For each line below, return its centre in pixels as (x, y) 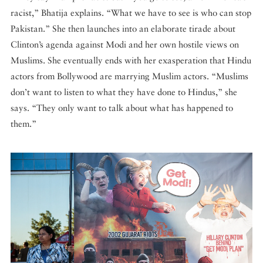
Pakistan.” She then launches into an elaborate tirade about (123, 28)
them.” (23, 123)
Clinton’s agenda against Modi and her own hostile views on (125, 44)
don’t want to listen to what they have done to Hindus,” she (124, 92)
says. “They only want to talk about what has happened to (122, 107)
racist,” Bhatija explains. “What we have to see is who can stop (131, 12)
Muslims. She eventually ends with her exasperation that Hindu (131, 60)
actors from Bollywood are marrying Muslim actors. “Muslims (129, 76)
